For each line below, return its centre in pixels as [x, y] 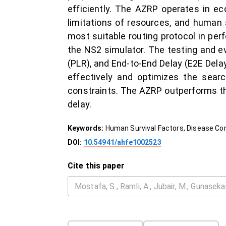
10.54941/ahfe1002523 [122, 142]
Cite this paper [96, 166]
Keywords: [87, 128]
